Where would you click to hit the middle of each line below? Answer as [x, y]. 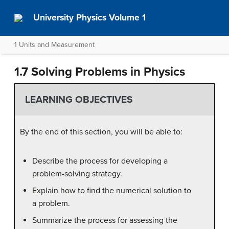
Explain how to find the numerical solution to [112, 190]
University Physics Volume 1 [90, 18]
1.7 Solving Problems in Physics [100, 72]
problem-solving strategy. [77, 174]
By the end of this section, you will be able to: [101, 132]
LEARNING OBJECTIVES [79, 100]
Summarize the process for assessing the [105, 220]
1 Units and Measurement [54, 45]
